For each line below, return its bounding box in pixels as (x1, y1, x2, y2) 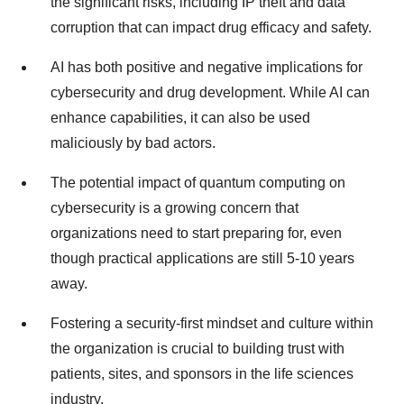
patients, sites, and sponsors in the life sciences (50, 366, 353, 381)
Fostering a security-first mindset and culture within (50, 316, 373, 331)
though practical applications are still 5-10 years (50, 251, 354, 266)
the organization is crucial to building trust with (50, 341, 344, 356)
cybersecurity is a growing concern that (50, 200, 298, 216)
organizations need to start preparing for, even (50, 225, 342, 241)
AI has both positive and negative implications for (50, 60, 363, 75)
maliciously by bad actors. (50, 135, 216, 151)
